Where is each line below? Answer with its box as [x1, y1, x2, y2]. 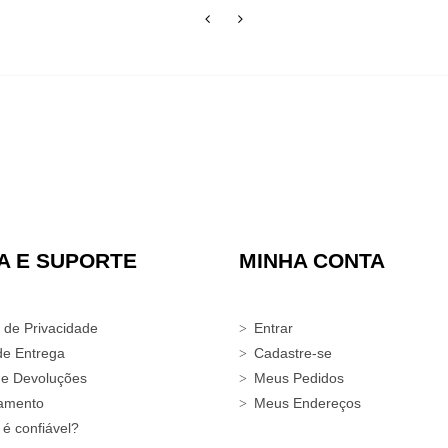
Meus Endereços [254, 395, 361, 411]
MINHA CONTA [239, 249, 385, 272]
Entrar [254, 320, 293, 336]
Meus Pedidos [254, 370, 344, 386]
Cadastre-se [254, 345, 332, 361]
